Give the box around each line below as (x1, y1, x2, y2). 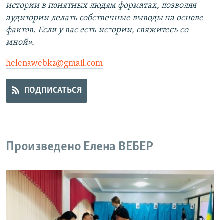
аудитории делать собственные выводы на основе (6, 13, 203, 23)
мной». (6, 38, 34, 47)
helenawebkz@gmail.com (6, 59, 103, 68)
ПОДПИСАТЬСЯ (24, 86, 82, 95)
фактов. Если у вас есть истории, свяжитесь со (6, 26, 188, 35)
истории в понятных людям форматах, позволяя (6, 1, 196, 10)
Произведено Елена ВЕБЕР (6, 140, 153, 154)
